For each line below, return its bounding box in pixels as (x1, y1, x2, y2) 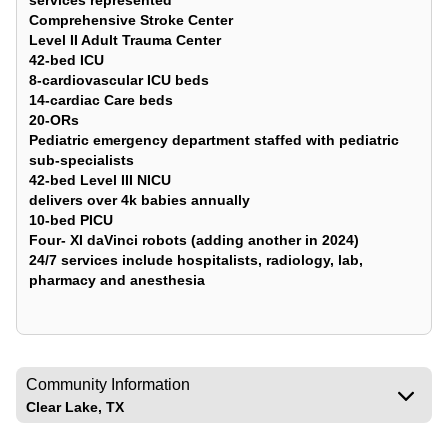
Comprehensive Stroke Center (29, 12, 233, 28)
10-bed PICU (29, 212, 113, 228)
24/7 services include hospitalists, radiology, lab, (29, 252, 363, 268)
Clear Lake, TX (26, 399, 124, 415)
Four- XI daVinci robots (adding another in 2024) (29, 232, 359, 248)
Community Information (26, 376, 190, 393)
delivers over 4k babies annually (29, 192, 250, 208)
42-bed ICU (29, 52, 104, 68)
